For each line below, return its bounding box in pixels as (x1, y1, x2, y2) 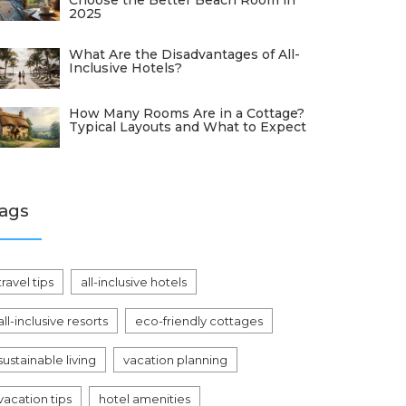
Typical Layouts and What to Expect (69, 119, 306, 135)
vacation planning (123, 353, 227, 367)
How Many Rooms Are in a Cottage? (69, 105, 304, 121)
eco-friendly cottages (135, 314, 263, 328)
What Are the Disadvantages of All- (69, 46, 300, 63)
